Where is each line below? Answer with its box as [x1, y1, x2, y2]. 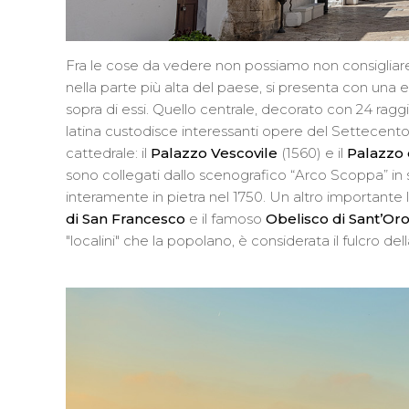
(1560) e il [278, 144, 347, 163]
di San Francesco [66, 210, 189, 228]
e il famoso [189, 210, 266, 228]
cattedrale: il [66, 144, 151, 163]
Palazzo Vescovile [151, 144, 278, 163]
